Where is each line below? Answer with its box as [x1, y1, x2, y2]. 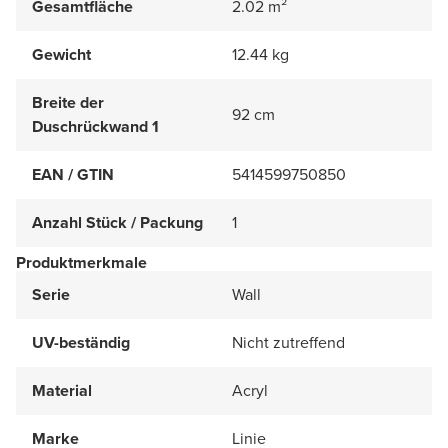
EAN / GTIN [32, 162, 114, 186]
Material [32, 378, 92, 402]
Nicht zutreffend [232, 330, 345, 354]
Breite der [32, 90, 104, 114]
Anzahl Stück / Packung [32, 210, 203, 234]
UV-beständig [32, 330, 130, 354]
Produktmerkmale [16, 250, 147, 274]
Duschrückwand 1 [32, 114, 159, 138]
